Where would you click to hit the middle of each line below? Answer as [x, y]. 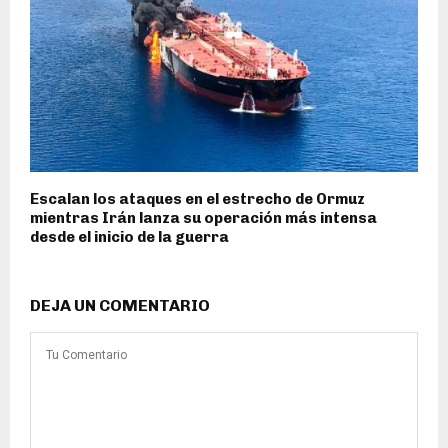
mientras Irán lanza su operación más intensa [203, 217]
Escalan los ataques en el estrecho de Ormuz [197, 198]
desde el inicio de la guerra [129, 236]
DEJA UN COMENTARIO [120, 305]
